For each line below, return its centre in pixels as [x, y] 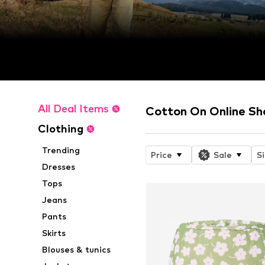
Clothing [61, 129]
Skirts [54, 233]
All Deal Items [73, 109]
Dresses [59, 167]
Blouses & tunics [77, 250]
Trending [61, 150]
